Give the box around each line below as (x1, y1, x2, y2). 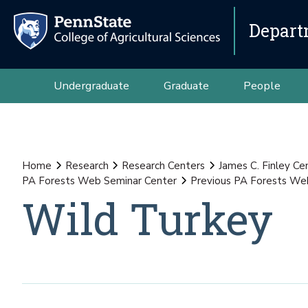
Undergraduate (53, 78, 129, 93)
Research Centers (122, 159, 205, 173)
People (243, 78, 280, 93)
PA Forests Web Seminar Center (22, 174, 177, 188)
